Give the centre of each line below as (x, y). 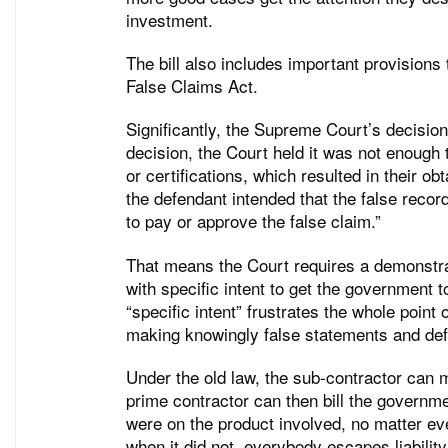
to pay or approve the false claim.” (253, 221)
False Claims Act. (192, 85)
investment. (169, 19)
